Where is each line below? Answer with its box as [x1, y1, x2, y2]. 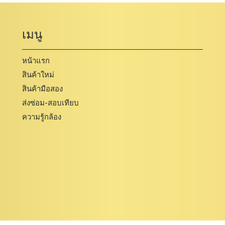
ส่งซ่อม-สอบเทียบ [22, 98, 79, 108]
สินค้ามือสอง [22, 84, 63, 94]
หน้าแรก [22, 56, 50, 66]
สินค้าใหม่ [22, 70, 54, 80]
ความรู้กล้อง [22, 113, 61, 122]
